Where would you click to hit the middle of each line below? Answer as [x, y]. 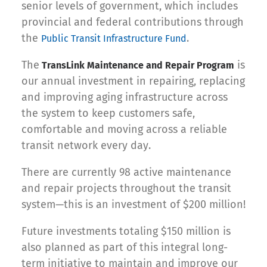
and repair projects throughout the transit [126, 188]
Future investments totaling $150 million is [126, 231]
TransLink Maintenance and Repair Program [137, 65]
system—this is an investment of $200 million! [133, 204]
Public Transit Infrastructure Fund [114, 38]
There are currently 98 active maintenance [126, 172]
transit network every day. [86, 145]
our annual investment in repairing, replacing [133, 81]
